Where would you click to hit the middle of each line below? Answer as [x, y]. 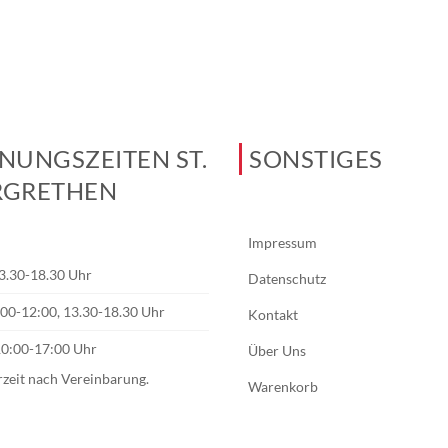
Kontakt [273, 314]
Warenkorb [283, 386]
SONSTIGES [316, 158]
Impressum [282, 242]
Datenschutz [287, 278]
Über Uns [277, 350]
